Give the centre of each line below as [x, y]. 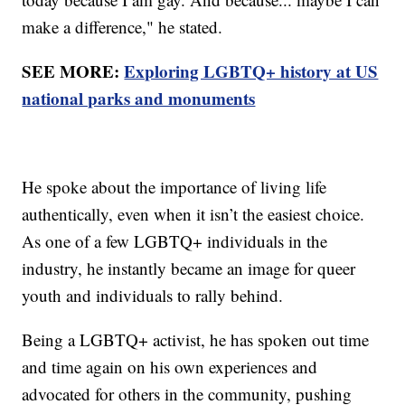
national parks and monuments [139, 99]
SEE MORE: [73, 71]
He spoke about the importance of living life [174, 187]
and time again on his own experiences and [170, 367]
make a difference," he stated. [122, 27]
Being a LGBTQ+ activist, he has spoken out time [196, 340]
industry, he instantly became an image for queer [189, 268]
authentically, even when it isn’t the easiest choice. [193, 214]
